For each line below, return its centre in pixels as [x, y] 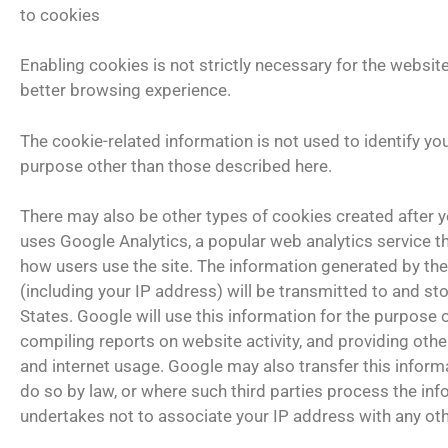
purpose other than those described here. [176, 165]
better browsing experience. [125, 90]
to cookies [60, 14]
